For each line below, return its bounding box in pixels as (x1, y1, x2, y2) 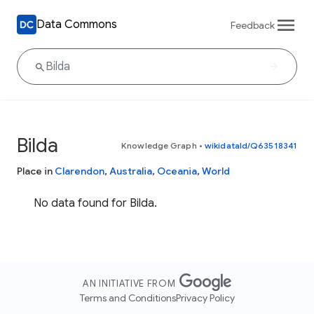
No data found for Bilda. (34, 196, 157, 210)
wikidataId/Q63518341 (205, 140, 297, 151)
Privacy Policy (175, 292, 235, 305)
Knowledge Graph (121, 140, 197, 151)
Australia (109, 165, 152, 177)
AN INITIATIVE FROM (83, 278, 176, 290)
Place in (17, 165, 55, 177)
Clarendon (55, 165, 104, 177)
